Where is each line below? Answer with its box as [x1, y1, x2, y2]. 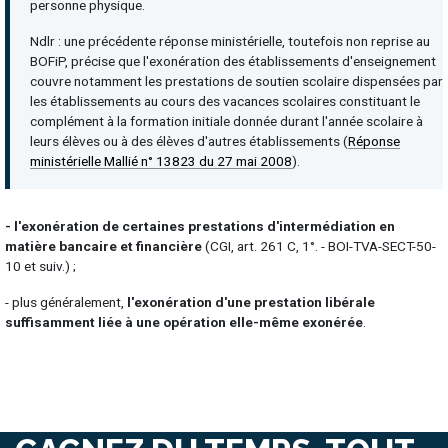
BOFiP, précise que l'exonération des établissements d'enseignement [30, 52, 436, 69]
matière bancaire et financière [5, 238, 205, 255]
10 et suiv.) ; [5, 258, 76, 275]
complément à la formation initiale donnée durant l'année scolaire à [30, 112, 423, 129]
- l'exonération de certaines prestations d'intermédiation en [5, 218, 395, 235]
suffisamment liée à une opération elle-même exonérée [5, 314, 363, 331]
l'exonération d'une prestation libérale [127, 294, 375, 311]
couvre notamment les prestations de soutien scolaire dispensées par [30, 72, 443, 89]
